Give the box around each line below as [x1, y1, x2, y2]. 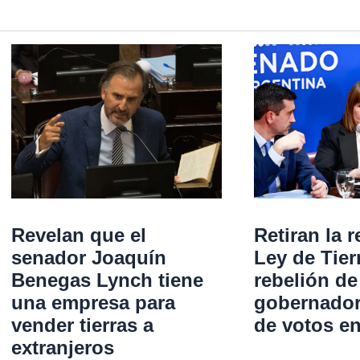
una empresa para [10, 291, 175, 313]
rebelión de [254, 268, 358, 291]
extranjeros [10, 336, 114, 358]
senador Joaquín [10, 246, 166, 268]
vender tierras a [10, 313, 153, 336]
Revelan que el [10, 223, 146, 246]
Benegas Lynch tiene [10, 268, 203, 291]
